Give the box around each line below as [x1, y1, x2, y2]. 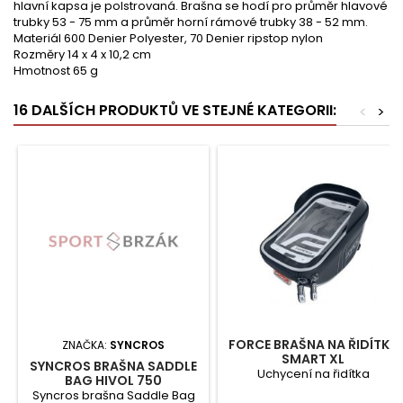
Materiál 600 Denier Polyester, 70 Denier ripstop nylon [13, 30, 323, 47]
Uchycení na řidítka [256, 365, 370, 382]
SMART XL [282, 350, 345, 368]
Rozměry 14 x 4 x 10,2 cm [13, 46, 151, 63]
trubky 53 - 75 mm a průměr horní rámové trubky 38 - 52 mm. [13, 13, 368, 31]
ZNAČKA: [62, 337, 110, 353]
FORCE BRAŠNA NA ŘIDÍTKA [228, 336, 399, 354]
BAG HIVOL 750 [65, 372, 162, 390]
